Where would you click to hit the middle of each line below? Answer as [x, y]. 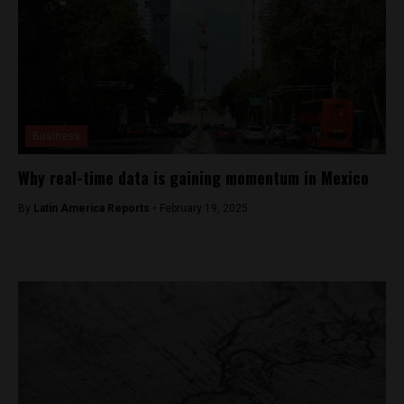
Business [56, 136]
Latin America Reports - [96, 208]
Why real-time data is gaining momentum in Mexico [193, 177]
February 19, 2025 [204, 208]
